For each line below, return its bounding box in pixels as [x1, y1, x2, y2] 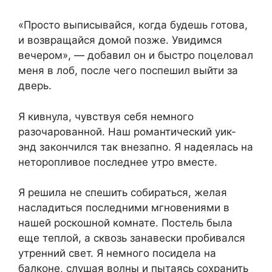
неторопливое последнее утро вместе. [18, 155, 217, 168]
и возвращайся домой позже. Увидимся [18, 34, 222, 47]
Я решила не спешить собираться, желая [18, 186, 227, 199]
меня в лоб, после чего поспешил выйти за [18, 64, 238, 77]
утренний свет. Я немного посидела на [18, 247, 216, 260]
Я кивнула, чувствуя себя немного [18, 110, 194, 123]
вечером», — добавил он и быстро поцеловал [18, 49, 253, 62]
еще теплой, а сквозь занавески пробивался [18, 232, 245, 245]
